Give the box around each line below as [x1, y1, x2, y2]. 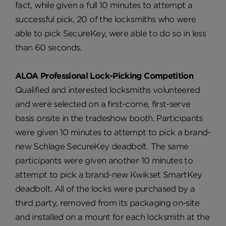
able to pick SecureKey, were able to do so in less [15, 28, 206, 38]
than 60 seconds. [15, 42, 82, 52]
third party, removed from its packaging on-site [15, 198, 199, 208]
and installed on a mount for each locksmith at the [15, 212, 209, 222]
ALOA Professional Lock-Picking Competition [15, 71, 194, 81]
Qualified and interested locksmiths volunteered [15, 85, 200, 95]
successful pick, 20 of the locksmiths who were [15, 14, 196, 24]
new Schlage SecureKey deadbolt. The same [15, 141, 189, 151]
